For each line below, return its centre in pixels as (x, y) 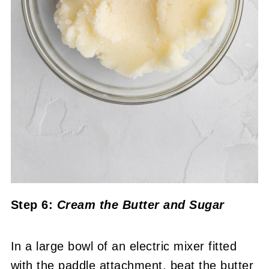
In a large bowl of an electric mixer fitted (124, 246)
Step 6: (34, 204)
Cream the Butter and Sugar (141, 204)
